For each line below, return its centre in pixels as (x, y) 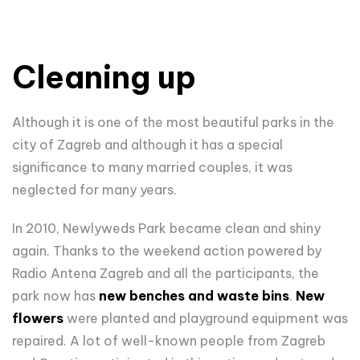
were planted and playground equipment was (206, 318)
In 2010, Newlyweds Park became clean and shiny (166, 228)
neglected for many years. (96, 189)
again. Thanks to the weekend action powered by (167, 250)
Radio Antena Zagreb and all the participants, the (166, 273)
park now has (55, 295)
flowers (38, 318)
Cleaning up (104, 77)
